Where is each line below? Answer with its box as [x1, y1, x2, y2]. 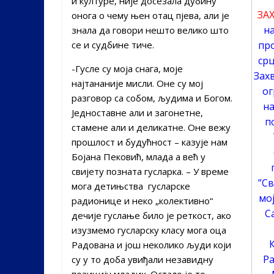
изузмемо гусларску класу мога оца [72, 223, 226, 236]
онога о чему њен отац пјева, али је [72, 9, 229, 21]
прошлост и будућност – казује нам [72, 135, 228, 148]
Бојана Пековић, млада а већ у [72, 150, 206, 163]
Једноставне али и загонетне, [72, 106, 203, 119]
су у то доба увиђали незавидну [72, 253, 213, 265]
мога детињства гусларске [72, 179, 190, 192]
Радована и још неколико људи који [72, 238, 231, 251]
